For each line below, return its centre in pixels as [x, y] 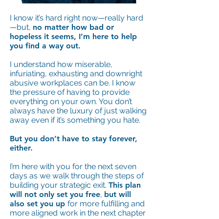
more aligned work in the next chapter [78, 213]
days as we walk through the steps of [77, 176]
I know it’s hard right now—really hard [77, 18]
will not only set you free [55, 194]
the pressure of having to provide [70, 92]
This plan [125, 185]
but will [118, 194]
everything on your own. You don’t [71, 101]
